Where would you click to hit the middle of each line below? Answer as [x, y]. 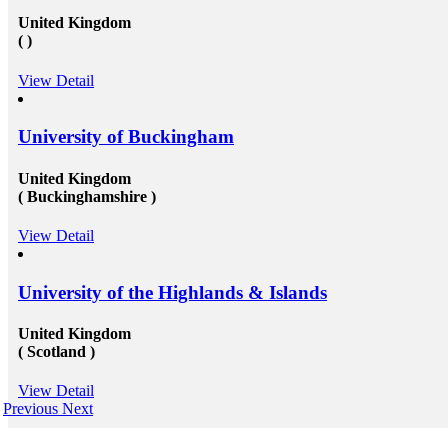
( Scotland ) [56, 351]
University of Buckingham [126, 137]
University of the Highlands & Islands [172, 292]
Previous [30, 409]
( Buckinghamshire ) [87, 196]
